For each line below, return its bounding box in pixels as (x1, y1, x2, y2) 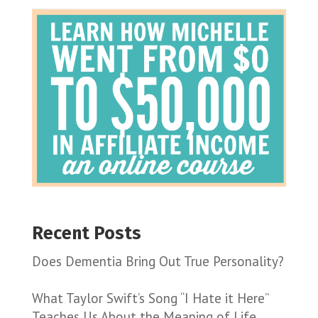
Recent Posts (31, 223, 141, 245)
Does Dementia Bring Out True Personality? (31, 253, 284, 270)
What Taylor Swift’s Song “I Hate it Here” (31, 289, 268, 307)
